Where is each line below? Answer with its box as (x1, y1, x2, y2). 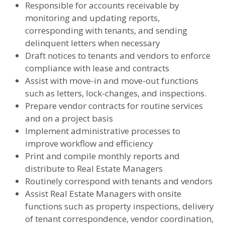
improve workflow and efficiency (25, 137, 153, 149)
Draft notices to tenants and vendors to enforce (25, 49, 210, 61)
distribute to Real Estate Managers (25, 162, 163, 174)
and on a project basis (25, 112, 113, 124)
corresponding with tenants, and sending (25, 24, 187, 36)
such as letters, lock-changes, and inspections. (25, 87, 206, 99)
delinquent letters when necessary (25, 37, 160, 49)
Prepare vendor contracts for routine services (25, 99, 203, 111)
